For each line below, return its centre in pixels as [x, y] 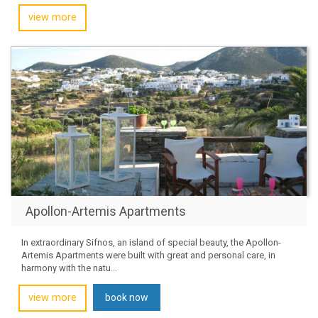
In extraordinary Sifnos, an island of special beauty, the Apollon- [151, 242]
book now [127, 297]
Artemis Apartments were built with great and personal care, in [148, 255]
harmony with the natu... [69, 268]
